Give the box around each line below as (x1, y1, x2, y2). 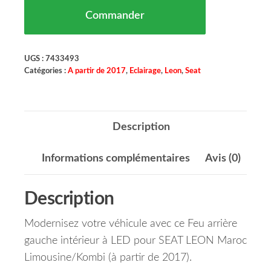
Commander (85, 10, 145, 22)
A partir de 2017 (68, 67, 126, 75)
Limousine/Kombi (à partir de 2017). (24, 252, 192, 264)
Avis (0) (204, 153, 241, 165)
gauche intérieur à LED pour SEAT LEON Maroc (24, 235, 247, 247)
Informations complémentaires (41, 153, 190, 165)
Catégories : (24, 67, 68, 75)
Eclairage (129, 67, 161, 75)
